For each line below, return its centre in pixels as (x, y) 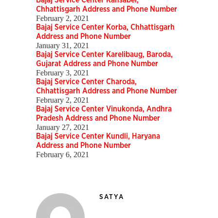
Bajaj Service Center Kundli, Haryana (98, 136)
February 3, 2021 (63, 73)
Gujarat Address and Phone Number (97, 64)
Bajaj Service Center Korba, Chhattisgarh (105, 27)
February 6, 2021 (63, 155)
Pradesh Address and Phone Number (98, 118)
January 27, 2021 (63, 127)
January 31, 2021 (63, 46)
